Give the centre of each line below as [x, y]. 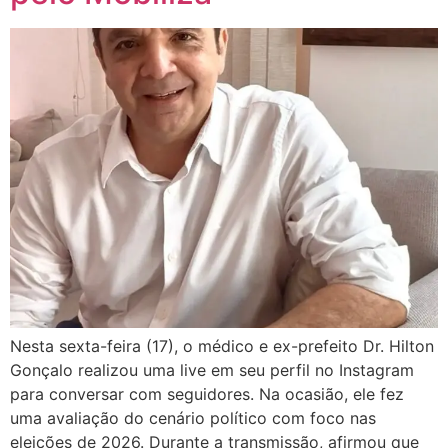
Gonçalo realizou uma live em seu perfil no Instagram [212, 370]
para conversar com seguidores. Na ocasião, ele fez [207, 394]
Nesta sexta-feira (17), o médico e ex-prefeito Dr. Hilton [222, 346]
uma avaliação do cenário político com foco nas [193, 418]
